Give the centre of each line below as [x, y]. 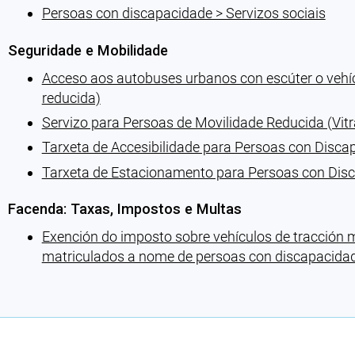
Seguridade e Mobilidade [88, 50]
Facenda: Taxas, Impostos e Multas [124, 208]
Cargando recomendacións [91, 289]
